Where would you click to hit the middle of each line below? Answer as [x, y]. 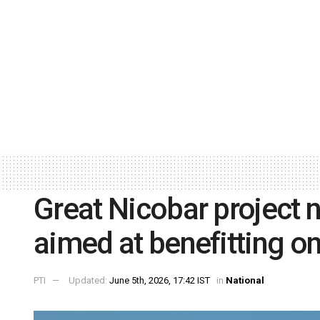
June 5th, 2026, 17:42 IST [160, 281]
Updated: [89, 281]
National [245, 281]
